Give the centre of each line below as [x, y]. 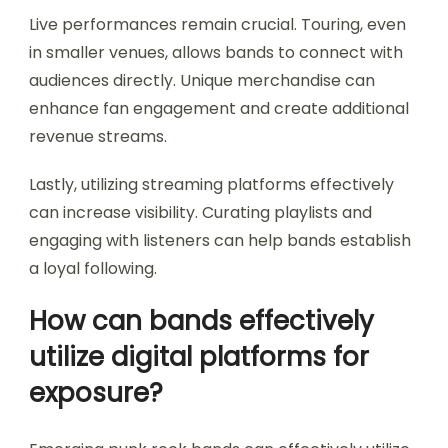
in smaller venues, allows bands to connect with [216, 52]
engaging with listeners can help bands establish [220, 240]
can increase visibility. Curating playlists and [200, 212]
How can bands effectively [201, 320]
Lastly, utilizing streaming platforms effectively [211, 184]
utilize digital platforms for [199, 356]
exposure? [96, 392]
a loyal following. [93, 268]
